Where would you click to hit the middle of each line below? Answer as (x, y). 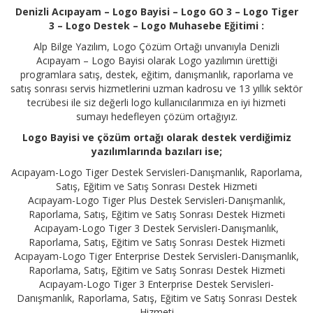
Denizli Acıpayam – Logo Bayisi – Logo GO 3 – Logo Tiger (156, 12)
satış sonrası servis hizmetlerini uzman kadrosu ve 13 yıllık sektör (156, 88)
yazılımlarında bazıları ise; (156, 151)
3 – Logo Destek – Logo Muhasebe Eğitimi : (156, 26)
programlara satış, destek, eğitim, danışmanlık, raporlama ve (156, 74)
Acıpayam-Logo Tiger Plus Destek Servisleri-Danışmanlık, (156, 200)
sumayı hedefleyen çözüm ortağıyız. (156, 116)
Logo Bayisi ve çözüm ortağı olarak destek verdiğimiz (156, 137)
